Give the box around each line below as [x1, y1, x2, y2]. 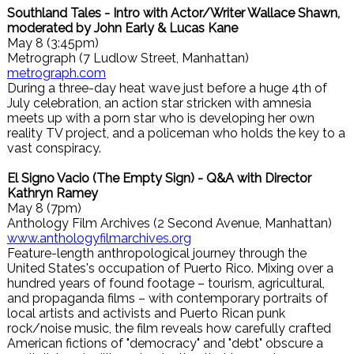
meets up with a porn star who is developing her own [7, 111, 314, 126]
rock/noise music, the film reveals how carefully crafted [7, 321, 331, 336]
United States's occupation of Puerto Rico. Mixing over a [7, 261, 333, 276]
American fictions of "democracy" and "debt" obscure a [7, 336, 323, 351]
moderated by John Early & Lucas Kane [7, 21, 238, 36]
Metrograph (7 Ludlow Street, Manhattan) [7, 51, 249, 66]
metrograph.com [7, 66, 106, 81]
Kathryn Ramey [7, 186, 98, 201]
